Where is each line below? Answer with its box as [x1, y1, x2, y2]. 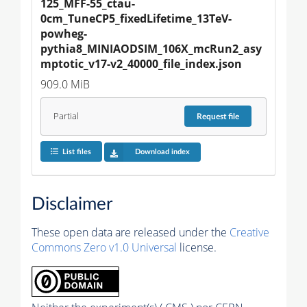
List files [62, 148, 91, 156]
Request [197, 112, 229, 121]
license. [177, 240, 217, 256]
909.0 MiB [40, 76, 90, 92]
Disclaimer [32, 195, 112, 214]
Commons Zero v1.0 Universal [32, 240, 177, 256]
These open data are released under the [32, 225, 230, 241]
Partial [53, 110, 79, 123]
